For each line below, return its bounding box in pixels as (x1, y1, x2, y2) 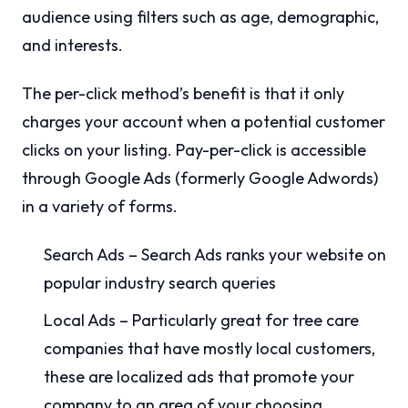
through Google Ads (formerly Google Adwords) (22, 168, 378, 189)
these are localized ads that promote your (44, 366, 354, 387)
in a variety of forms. (22, 196, 178, 217)
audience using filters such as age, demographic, (22, 6, 379, 27)
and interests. (22, 35, 123, 56)
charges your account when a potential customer (22, 111, 385, 132)
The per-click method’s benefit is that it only (22, 83, 344, 104)
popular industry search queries (44, 272, 276, 293)
